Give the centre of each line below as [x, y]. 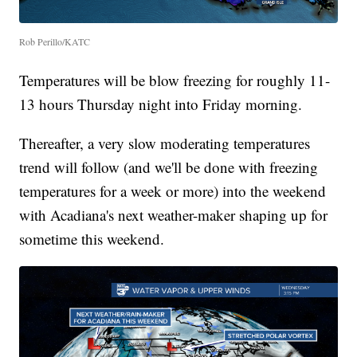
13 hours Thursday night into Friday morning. [161, 104]
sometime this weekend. [92, 238]
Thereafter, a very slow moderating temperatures [165, 143]
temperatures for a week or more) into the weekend [173, 190]
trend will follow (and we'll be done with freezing [169, 167]
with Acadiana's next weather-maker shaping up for [174, 214]
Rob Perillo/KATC [55, 41]
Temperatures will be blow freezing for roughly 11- [175, 80]
